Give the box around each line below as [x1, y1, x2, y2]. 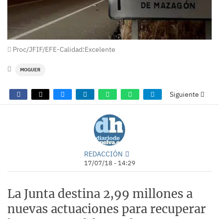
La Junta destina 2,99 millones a [7, 186, 193, 201]
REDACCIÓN [84, 149, 123, 158]
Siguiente [169, 89, 200, 99]
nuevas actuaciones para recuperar [7, 201, 206, 217]
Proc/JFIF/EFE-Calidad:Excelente [11, 44, 115, 54]
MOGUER [20, 66, 41, 73]
